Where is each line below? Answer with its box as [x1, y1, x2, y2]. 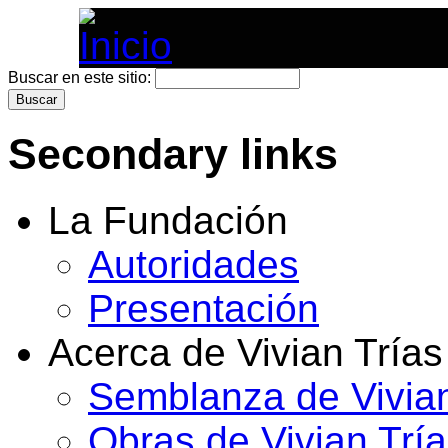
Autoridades [88, 242, 299, 286]
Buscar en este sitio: [8, 69, 155, 86]
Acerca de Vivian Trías [48, 330, 443, 374]
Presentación [88, 286, 319, 330]
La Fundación [48, 198, 288, 242]
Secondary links [8, 129, 338, 178]
